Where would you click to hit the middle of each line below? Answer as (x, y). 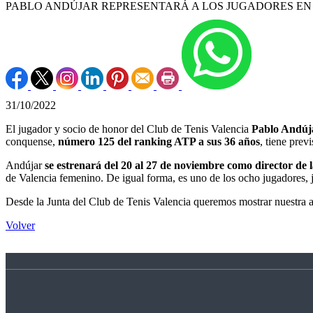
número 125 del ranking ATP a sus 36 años (158, 141)
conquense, (30, 141)
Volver (20, 225)
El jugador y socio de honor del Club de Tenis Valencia (129, 129)
